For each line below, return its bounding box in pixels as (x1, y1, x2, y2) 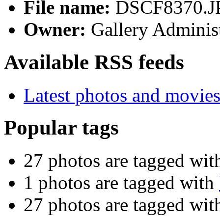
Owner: (24, 18, 86, 40)
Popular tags (4, 116, 119, 139)
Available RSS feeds (4, 50, 184, 74)
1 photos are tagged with (24, 172, 219, 193)
